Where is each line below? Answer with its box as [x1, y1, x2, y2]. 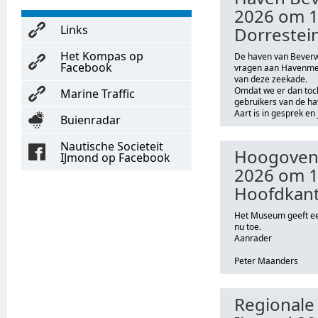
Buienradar [60, 112, 121, 128]
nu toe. [234, 221, 261, 233]
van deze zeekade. [234, 73, 307, 85]
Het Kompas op [60, 48, 143, 64]
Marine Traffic [60, 86, 135, 102]
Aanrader [234, 232, 272, 244]
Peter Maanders [234, 255, 298, 267]
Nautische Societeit [60, 138, 163, 154]
